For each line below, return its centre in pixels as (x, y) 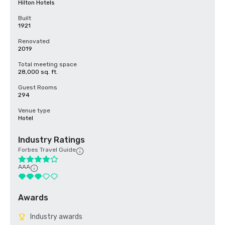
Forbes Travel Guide (47, 150)
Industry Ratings (51, 140)
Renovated (34, 41)
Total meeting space (47, 64)
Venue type (34, 110)
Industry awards (56, 217)
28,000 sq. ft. (38, 72)
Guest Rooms (38, 87)
